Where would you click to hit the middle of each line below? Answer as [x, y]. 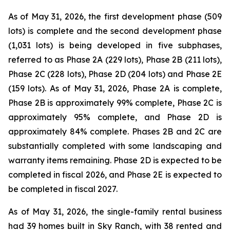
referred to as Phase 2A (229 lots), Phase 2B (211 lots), [115, 60]
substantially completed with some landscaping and [115, 146]
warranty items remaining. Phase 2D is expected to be [115, 160]
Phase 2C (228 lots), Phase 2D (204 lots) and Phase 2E [115, 74]
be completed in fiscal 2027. [63, 189]
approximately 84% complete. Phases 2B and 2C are [115, 131]
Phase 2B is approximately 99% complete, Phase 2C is [115, 103]
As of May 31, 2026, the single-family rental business [115, 212]
